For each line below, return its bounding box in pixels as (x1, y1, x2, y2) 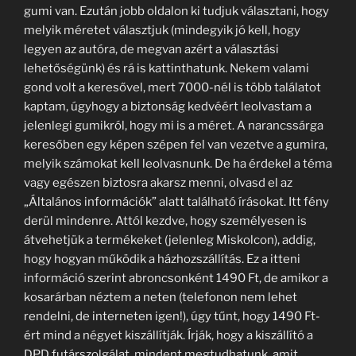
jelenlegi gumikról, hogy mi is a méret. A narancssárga (24, 118, 323, 133)
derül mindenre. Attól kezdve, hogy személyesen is (24, 214, 307, 228)
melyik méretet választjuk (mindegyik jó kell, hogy (24, 23, 300, 37)
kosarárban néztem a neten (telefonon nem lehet (24, 290, 297, 304)
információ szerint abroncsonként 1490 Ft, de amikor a (24, 271, 328, 285)
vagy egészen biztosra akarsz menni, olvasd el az (24, 176, 292, 190)
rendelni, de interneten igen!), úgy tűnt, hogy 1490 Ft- (24, 309, 320, 323)
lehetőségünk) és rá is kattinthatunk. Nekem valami (24, 61, 309, 75)
